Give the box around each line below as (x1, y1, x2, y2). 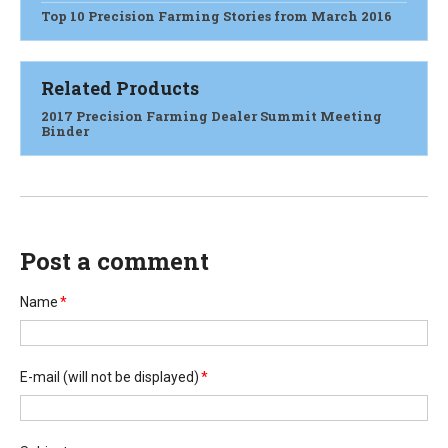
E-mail (20, 368, 60, 385)
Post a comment (20, 244, 209, 277)
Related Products (41, 75, 199, 100)
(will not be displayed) (63, 368, 199, 385)
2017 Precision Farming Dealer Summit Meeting (41, 106, 382, 125)
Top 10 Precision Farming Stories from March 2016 (41, 6, 392, 25)
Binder (41, 121, 89, 140)
